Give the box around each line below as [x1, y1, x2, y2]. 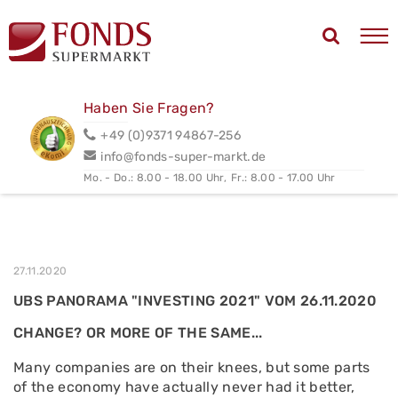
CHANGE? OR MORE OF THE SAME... [13, 324, 263, 341]
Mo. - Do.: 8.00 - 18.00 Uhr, [84, 171, 227, 184]
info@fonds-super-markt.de [100, 148, 267, 164]
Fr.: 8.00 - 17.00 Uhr [231, 171, 336, 184]
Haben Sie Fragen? [84, 99, 215, 116]
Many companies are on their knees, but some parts [13, 359, 370, 376]
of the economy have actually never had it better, [13, 378, 355, 395]
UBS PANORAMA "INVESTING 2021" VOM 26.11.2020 [13, 292, 378, 309]
